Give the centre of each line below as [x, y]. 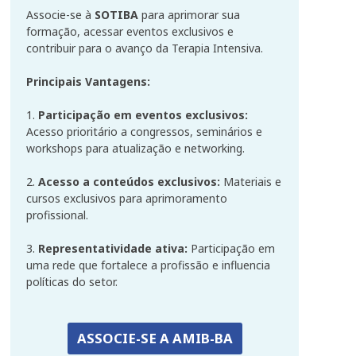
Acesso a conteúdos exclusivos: [129, 182]
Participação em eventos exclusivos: [143, 115]
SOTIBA [116, 15]
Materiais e [251, 182]
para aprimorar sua [189, 15]
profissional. [57, 215]
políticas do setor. [72, 282]
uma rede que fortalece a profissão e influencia [148, 265]
